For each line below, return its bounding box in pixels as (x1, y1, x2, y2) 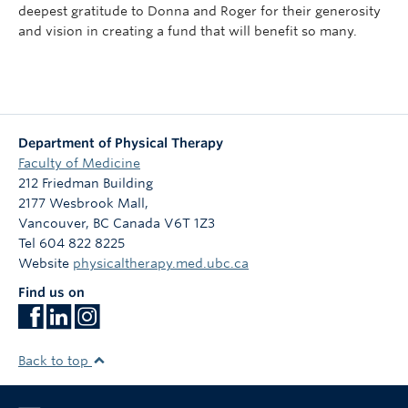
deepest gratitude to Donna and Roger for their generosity (18, 4, 381, 18)
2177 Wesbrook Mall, (18, 196, 148, 210)
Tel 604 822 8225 (18, 236, 125, 250)
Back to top (18, 353, 92, 368)
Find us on (18, 285, 85, 300)
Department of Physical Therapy (18, 136, 223, 150)
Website (18, 256, 73, 270)
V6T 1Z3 (164, 216, 215, 230)
